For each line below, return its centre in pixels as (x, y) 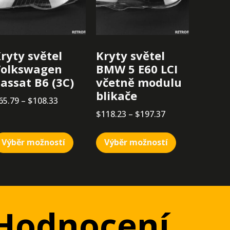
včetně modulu (139, 82)
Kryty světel (131, 56)
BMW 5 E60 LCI (137, 69)
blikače (117, 96)
